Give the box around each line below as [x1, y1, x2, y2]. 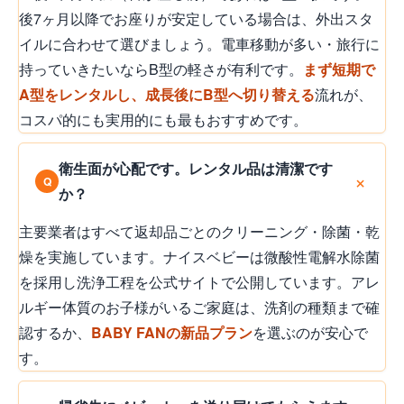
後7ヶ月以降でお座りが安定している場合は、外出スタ [19, 7, 373, 29]
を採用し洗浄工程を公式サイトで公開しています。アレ [19, 271, 380, 292]
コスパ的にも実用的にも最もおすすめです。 [19, 108, 308, 130]
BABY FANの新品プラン [91, 321, 252, 343]
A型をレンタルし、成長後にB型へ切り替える [19, 83, 315, 105]
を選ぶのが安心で [252, 321, 368, 343]
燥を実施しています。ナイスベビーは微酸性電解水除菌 [19, 245, 380, 267]
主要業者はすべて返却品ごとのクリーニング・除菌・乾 [19, 220, 380, 242]
